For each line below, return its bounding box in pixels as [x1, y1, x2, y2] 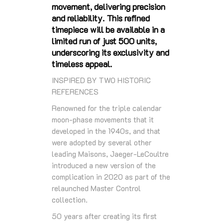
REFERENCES [52, 86, 99, 97]
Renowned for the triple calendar [52, 103, 162, 113]
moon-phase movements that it [52, 114, 154, 124]
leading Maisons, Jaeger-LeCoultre [52, 148, 169, 159]
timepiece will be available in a [52, 23, 165, 35]
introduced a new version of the [52, 160, 156, 170]
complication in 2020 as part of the [52, 171, 170, 182]
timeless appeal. [52, 58, 112, 69]
